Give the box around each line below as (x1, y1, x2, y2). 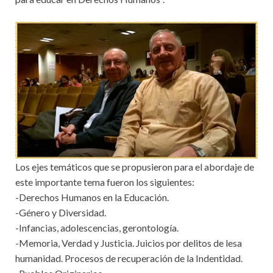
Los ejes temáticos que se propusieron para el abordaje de (15, 160, 254, 172)
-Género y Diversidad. (15, 206, 106, 218)
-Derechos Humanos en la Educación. (15, 191, 169, 203)
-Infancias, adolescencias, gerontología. (15, 221, 179, 233)
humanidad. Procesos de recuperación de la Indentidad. (15, 252, 243, 264)
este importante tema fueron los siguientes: (15, 175, 194, 188)
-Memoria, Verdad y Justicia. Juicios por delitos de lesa (15, 236, 242, 249)
